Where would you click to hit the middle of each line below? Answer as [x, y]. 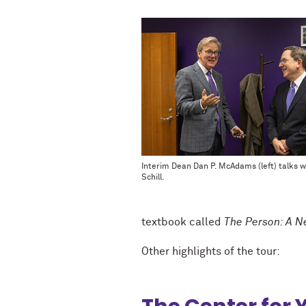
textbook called [183, 222]
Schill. [153, 178]
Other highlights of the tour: [212, 251]
